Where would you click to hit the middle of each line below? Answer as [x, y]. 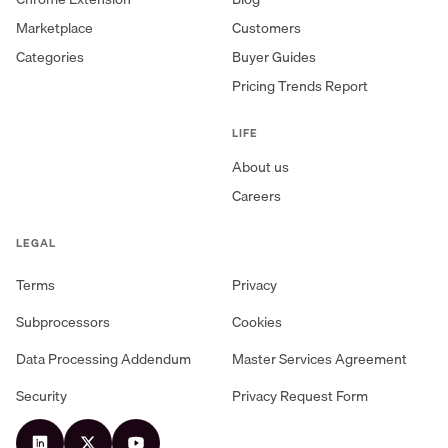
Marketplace [54, 27]
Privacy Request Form [300, 395]
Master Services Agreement [319, 358]
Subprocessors [63, 321]
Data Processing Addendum [103, 358]
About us [260, 166]
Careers [256, 195]
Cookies [257, 321]
